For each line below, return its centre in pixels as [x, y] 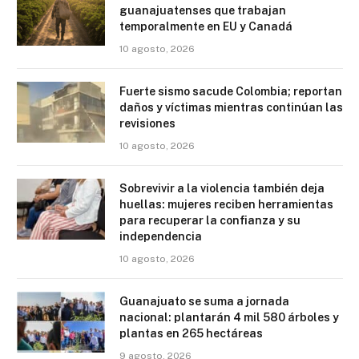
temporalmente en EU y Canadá [206, 26]
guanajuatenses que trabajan [203, 10]
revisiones [147, 123]
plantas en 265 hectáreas [191, 333]
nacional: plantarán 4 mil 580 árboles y [229, 317]
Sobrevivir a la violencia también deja [222, 188]
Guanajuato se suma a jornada [204, 301]
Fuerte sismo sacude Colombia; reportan [231, 91]
